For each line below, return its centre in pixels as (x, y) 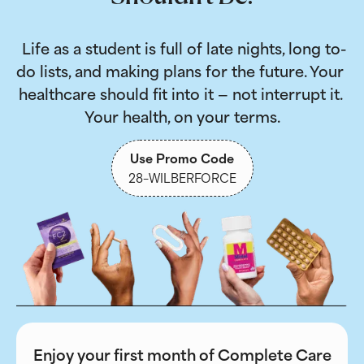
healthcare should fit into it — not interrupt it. (180, 93)
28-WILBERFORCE (182, 178)
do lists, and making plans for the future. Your (180, 70)
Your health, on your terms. (182, 115)
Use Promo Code (182, 158)
